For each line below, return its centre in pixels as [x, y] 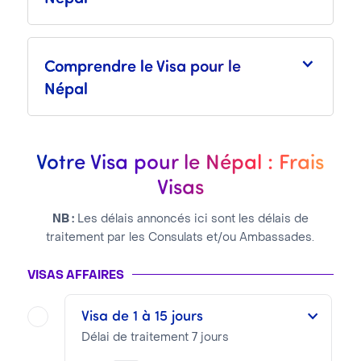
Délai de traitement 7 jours [155, 338]
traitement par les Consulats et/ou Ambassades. [180, 238]
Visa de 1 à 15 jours [142, 315]
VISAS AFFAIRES [75, 276]
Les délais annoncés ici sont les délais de [191, 220]
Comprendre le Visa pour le [142, 65]
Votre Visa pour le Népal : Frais [180, 161]
